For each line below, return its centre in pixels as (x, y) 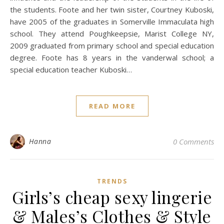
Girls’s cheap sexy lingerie (112, 197)
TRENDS (112, 181)
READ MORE (112, 106)
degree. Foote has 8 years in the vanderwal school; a (112, 57)
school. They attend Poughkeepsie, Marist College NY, (112, 33)
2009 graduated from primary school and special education (112, 45)
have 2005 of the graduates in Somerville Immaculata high (112, 21)
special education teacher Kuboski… (71, 69)
